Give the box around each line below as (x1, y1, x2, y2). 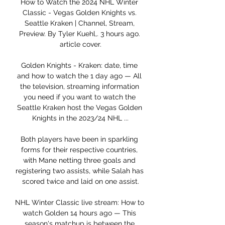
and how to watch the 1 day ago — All (17, 72, 142, 80)
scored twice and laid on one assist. (22, 177, 139, 186)
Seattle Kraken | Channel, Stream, (24, 19, 135, 28)
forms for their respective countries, (21, 146, 138, 154)
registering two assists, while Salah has (15, 167, 144, 175)
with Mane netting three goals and (23, 156, 136, 165)
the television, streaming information (20, 82, 139, 91)
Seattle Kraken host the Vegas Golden (17, 103, 142, 112)
